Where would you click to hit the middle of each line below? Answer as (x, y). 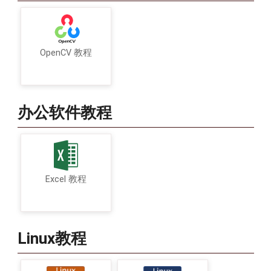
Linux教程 (52, 239)
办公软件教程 (64, 112)
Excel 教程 (66, 179)
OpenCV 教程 (66, 53)
